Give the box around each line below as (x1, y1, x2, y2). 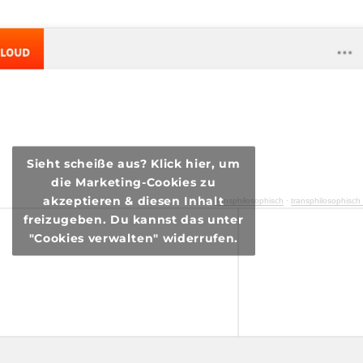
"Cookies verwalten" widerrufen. (28, 230, 238, 246)
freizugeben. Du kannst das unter (23, 211, 244, 227)
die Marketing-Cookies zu (51, 174, 216, 190)
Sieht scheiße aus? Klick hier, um (26, 156, 241, 171)
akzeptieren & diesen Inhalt (43, 193, 224, 208)
